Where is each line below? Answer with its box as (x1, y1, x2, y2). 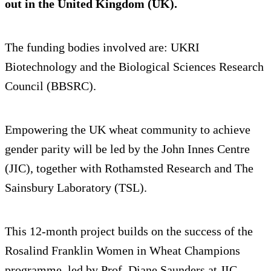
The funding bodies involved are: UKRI (5, 40, 200, 54)
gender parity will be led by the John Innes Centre (5, 142, 250, 155)
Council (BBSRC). (5, 79, 96, 93)
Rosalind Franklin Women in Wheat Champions (5, 243, 240, 257)
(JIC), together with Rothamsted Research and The (5, 161, 253, 175)
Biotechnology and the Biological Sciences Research (5, 59, 264, 73)
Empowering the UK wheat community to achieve (5, 122, 250, 136)
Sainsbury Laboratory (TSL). (5, 180, 150, 194)
